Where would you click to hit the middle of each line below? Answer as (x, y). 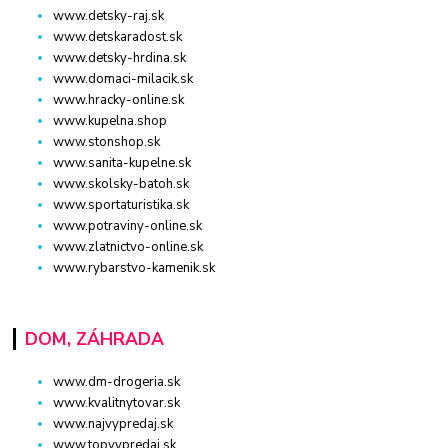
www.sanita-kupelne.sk (122, 162)
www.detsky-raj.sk (109, 15)
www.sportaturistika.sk (121, 204)
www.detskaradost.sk (118, 36)
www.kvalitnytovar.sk (117, 402)
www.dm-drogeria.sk (117, 381)
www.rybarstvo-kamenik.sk (134, 267)
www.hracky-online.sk (119, 99)
